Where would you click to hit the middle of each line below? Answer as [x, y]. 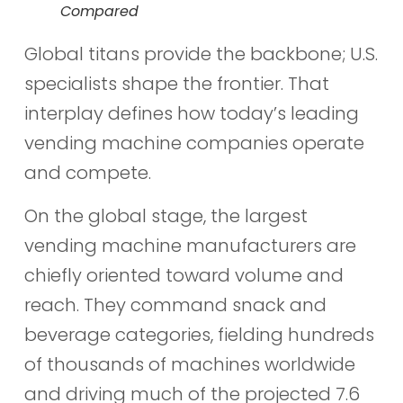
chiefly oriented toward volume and [184, 275]
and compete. [87, 173]
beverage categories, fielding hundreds [199, 334]
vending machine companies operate [194, 143]
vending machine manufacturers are [190, 245]
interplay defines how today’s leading [191, 114]
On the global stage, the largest [166, 215]
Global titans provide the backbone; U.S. [201, 54]
